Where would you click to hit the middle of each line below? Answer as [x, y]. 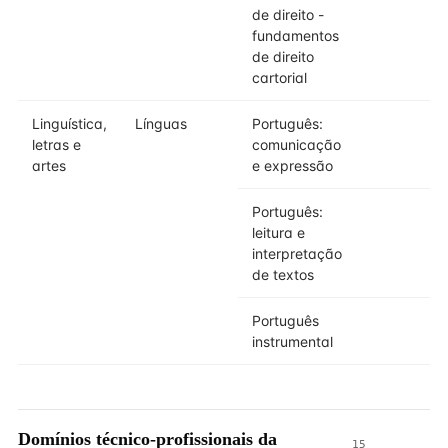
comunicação [296, 144]
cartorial [279, 77]
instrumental [292, 341]
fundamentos [295, 35]
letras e [56, 144]
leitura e [278, 232]
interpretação [297, 253]
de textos [283, 274]
